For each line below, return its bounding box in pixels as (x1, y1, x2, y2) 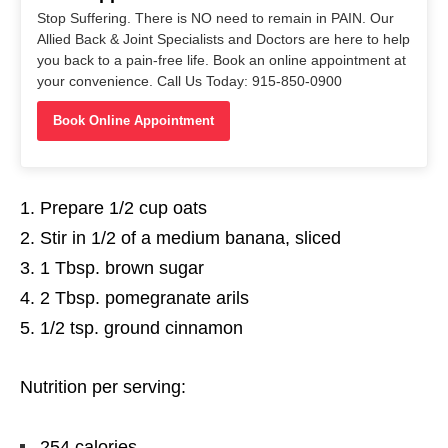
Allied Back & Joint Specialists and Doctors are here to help (37, 30, 410, 47)
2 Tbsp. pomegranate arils (40, 287, 249, 308)
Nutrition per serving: (20, 376, 186, 397)
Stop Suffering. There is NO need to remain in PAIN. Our (37, 9, 394, 26)
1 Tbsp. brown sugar (40, 257, 204, 278)
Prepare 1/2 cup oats (40, 197, 207, 218)
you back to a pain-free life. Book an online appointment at (37, 51, 406, 68)
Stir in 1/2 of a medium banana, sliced (40, 227, 341, 248)
